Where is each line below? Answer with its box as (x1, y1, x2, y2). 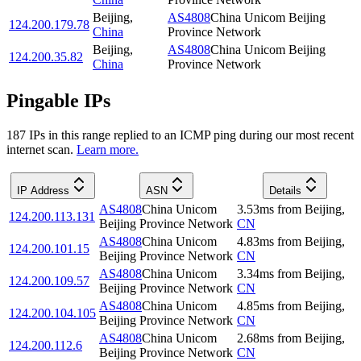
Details (268, 184, 301, 197)
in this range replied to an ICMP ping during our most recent (45, 127, 354, 142)
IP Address (16, 184, 69, 197)
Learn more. (77, 142, 139, 156)
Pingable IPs (6, 90, 110, 112)
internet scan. (6, 142, 73, 156)
